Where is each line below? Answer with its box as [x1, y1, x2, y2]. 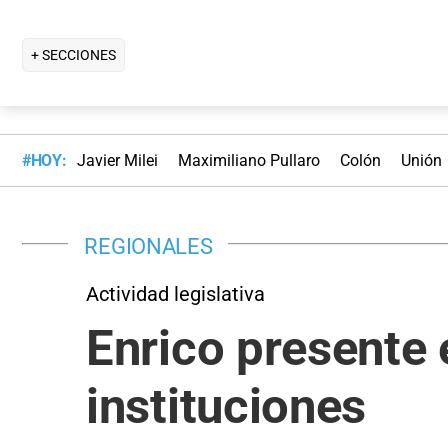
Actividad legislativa [86, 281, 265, 306]
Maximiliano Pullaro [177, 151, 320, 171]
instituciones [86, 377, 367, 435]
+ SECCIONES [31, 46, 116, 63]
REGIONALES [84, 232, 213, 259]
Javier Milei [76, 151, 158, 171]
